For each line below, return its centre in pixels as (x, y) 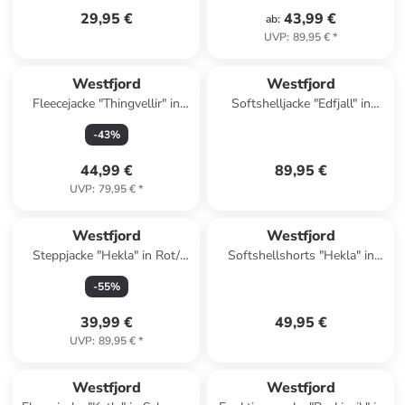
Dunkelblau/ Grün (106, 122)
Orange (301, 273)
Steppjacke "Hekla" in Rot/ (107, 255)
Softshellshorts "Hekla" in (301, 255)
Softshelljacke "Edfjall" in (301, 104)
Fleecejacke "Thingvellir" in (107, 104)
